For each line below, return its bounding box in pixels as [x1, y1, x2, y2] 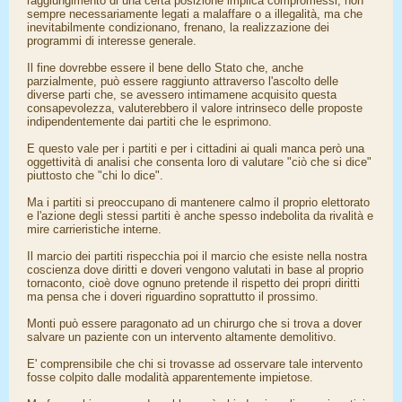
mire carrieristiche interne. [27, 223, 162, 236]
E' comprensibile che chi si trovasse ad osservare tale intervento [27, 357, 363, 371]
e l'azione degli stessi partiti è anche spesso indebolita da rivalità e [27, 209, 373, 223]
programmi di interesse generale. [27, 34, 197, 48]
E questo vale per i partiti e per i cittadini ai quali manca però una [27, 142, 364, 155]
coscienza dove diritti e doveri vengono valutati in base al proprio [27, 263, 363, 276]
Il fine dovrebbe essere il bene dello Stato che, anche [27, 61, 303, 74]
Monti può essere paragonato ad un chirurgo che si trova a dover [27, 317, 362, 330]
